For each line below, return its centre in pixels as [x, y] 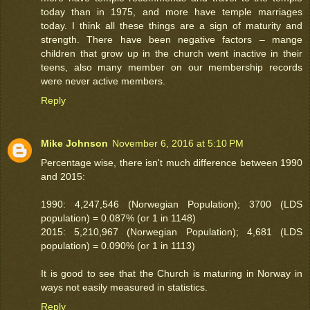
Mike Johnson [74, 144]
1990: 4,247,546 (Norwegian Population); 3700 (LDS [172, 204]
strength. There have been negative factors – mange [172, 40]
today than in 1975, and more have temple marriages [172, 12]
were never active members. [103, 81]
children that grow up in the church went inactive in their [172, 54]
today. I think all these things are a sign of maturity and [172, 26]
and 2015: [63, 177]
